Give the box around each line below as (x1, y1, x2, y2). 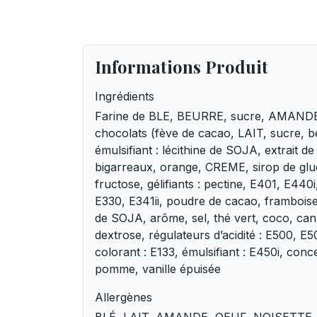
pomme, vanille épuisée (95, 262, 221, 276)
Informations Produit (95, 55, 268, 78)
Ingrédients (95, 89, 154, 103)
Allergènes (95, 290, 152, 304)
